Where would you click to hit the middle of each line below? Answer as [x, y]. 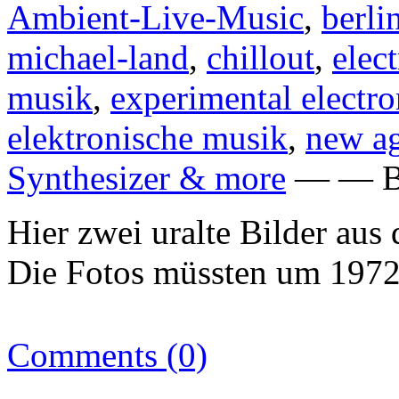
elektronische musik [147, 137]
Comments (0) [107, 354]
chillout [261, 57]
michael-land [98, 57]
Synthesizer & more [147, 177]
